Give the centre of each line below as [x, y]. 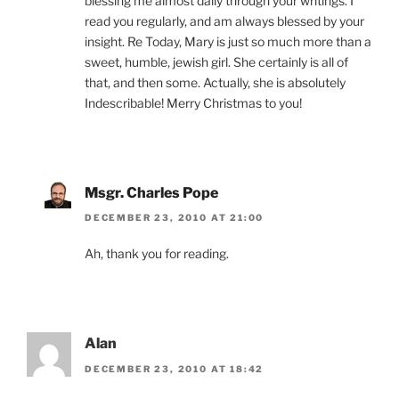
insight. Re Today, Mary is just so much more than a [228, 41]
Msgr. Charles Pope [151, 192]
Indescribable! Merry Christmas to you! [193, 102]
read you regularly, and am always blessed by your [224, 20]
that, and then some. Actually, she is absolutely [215, 82]
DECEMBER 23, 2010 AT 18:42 [175, 368]
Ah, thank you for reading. [157, 254]
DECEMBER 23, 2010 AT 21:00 [175, 218]
